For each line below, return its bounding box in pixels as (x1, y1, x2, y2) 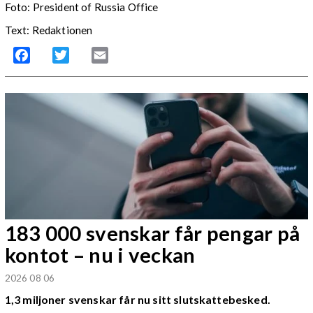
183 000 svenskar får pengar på (4, 221, 300, 246)
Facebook (29, 48, 79, 62)
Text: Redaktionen (4, 24, 93, 37)
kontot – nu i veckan (4, 242, 196, 268)
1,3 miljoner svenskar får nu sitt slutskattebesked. (4, 293, 270, 307)
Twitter (68, 48, 105, 62)
